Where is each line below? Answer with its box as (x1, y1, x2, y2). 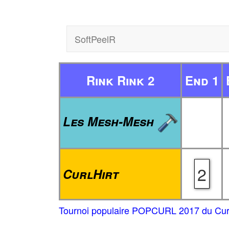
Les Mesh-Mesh (63, 112, 157, 130)
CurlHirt (63, 165, 119, 182)
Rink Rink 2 (86, 72, 154, 89)
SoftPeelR (75, 32, 116, 45)
